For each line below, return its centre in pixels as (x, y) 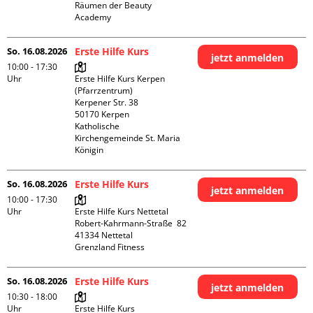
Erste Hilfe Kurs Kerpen (120, 79)
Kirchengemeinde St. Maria (128, 138)
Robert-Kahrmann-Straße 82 (131, 223)
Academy (94, 17)
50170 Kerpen (102, 114)
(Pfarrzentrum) (104, 90)
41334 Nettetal (104, 235)
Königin (89, 150)
